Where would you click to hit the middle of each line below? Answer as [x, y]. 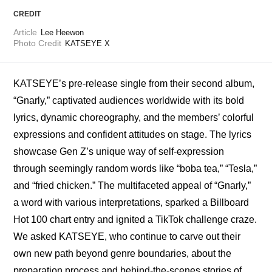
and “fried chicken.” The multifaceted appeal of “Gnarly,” [132, 186]
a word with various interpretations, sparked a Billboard [131, 203]
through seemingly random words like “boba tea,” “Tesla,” [135, 169]
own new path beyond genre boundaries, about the [123, 254]
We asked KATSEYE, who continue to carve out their [127, 237]
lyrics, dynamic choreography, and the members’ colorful [134, 118]
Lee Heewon [63, 33]
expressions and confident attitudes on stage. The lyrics [133, 135]
